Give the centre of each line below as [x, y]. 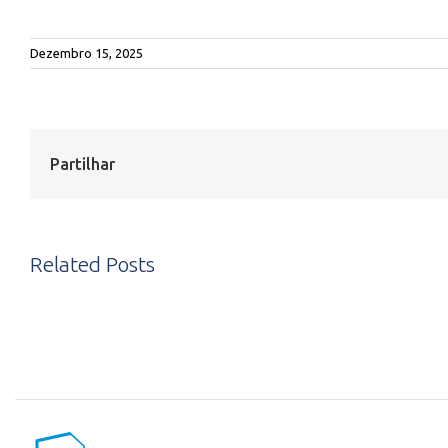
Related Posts [92, 264]
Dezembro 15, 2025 [86, 53]
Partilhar [82, 164]
